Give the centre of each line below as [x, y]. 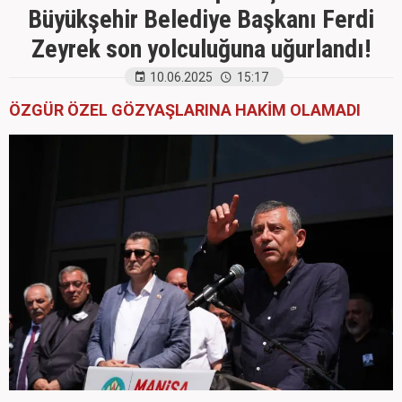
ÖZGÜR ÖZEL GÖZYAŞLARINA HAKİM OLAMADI [185, 110]
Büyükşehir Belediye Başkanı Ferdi [201, 19]
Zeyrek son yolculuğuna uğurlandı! [201, 49]
